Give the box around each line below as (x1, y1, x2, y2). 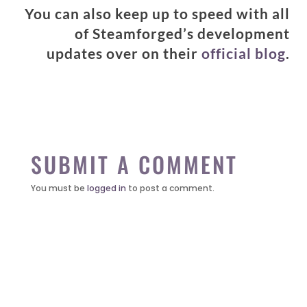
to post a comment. (125, 182, 214, 195)
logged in (86, 182, 126, 195)
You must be (30, 182, 87, 195)
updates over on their (47, 45, 201, 62)
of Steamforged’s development (75, 25, 290, 42)
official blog (201, 45, 286, 62)
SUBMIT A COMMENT (30, 148, 238, 181)
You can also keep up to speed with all (25, 5, 290, 23)
